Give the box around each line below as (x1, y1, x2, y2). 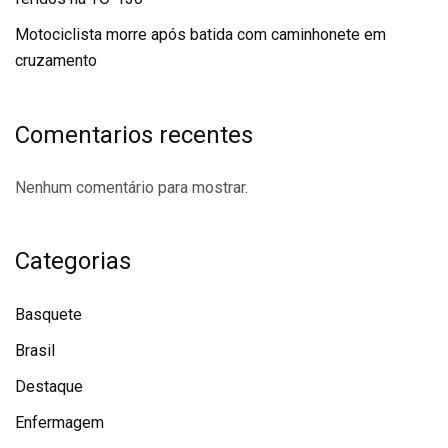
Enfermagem (15, 413, 104, 432)
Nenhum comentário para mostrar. (15, 178, 248, 197)
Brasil (15, 341, 55, 360)
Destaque (15, 377, 83, 396)
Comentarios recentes (15, 121, 253, 149)
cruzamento (15, 51, 97, 70)
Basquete (15, 305, 82, 324)
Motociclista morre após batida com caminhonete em (15, 25, 386, 44)
